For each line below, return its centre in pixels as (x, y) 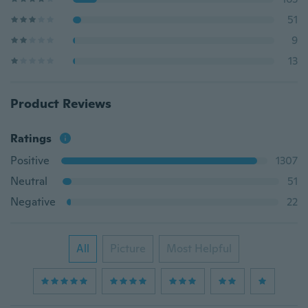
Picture (128, 249)
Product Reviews (61, 103)
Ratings (31, 139)
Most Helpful (199, 249)
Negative (33, 202)
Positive (30, 161)
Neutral (29, 181)
